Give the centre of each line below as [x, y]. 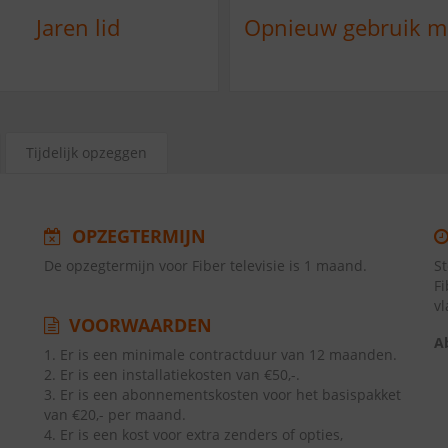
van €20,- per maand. [115, 414]
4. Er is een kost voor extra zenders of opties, [193, 434]
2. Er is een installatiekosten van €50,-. [172, 374]
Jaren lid [77, 27]
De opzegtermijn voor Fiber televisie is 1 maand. [205, 265]
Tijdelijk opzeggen [86, 152]
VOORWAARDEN [138, 325]
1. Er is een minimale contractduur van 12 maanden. [220, 354]
